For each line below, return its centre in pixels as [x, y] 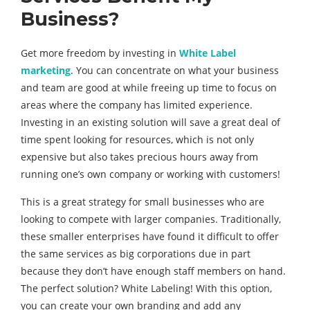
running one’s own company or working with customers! [151, 174]
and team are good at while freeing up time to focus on [149, 88]
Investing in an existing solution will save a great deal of [151, 122]
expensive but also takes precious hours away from [139, 157]
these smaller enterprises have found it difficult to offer [150, 236]
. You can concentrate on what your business [175, 70]
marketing [46, 70]
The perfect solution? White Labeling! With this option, [146, 288]
